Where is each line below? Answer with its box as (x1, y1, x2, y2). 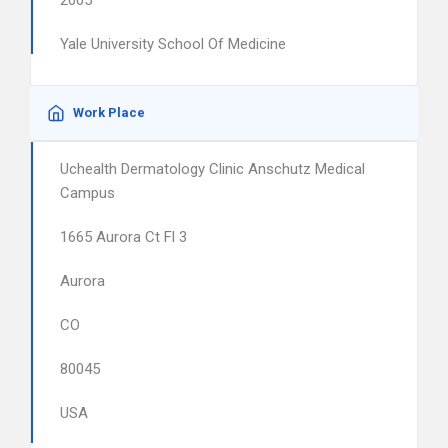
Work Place (73, 105, 145, 120)
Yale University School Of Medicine (60, 35, 286, 53)
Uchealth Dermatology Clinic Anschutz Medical (60, 160, 365, 178)
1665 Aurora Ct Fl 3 (60, 228, 187, 246)
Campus (60, 184, 115, 202)
